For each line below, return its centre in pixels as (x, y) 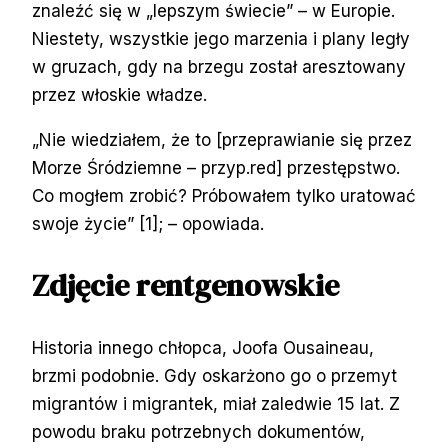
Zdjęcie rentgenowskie (185, 285)
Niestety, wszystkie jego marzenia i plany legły (221, 38)
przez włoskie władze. (119, 94)
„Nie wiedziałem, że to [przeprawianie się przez (222, 139)
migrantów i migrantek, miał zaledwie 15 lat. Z (216, 403)
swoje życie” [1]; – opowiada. (155, 223)
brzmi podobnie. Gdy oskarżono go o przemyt (214, 375)
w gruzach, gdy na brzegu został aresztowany (219, 66)
